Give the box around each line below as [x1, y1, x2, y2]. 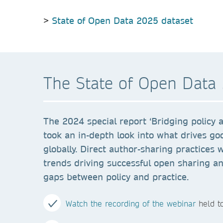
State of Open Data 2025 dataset [52, 15, 193, 26]
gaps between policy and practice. [43, 171, 189, 183]
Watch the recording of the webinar [66, 198, 196, 209]
